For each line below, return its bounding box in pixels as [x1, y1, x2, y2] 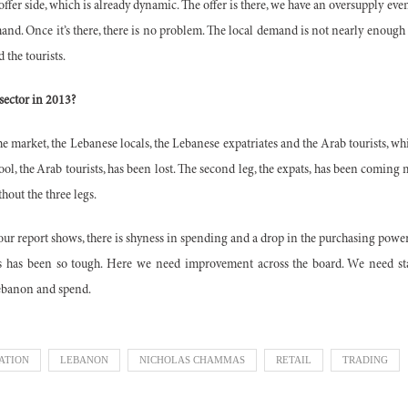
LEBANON [60, 353, 108, 365]
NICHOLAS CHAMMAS [139, 353, 245, 365]
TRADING [342, 353, 388, 365]
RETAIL [276, 353, 311, 365]
